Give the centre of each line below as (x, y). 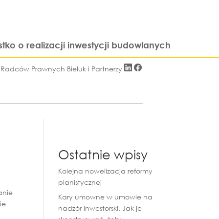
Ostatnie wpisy (103, 154)
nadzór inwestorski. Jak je (100, 208)
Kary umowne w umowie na (106, 197)
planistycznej (80, 182)
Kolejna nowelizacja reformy (106, 171)
